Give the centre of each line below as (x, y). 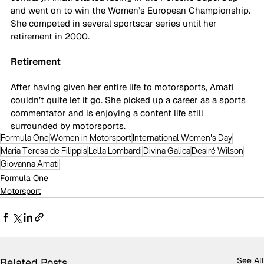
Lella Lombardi (115, 151)
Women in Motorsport (91, 138)
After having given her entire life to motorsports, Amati (123, 87)
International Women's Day (182, 138)
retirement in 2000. (51, 36)
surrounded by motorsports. (69, 126)
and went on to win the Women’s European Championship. (132, 10)
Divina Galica (167, 151)
